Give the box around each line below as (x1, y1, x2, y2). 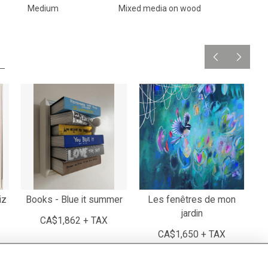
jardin (181, 208, 203, 219)
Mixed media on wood (118, 4, 201, 13)
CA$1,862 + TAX (40, 215, 108, 226)
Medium (28, 4, 59, 13)
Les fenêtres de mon (148, 194, 236, 205)
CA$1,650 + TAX (158, 229, 226, 240)
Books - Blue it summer (25, 194, 123, 205)
